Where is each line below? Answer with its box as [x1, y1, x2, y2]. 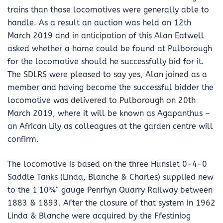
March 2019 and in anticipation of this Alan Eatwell [7, 30, 204, 40]
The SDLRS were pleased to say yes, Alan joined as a [7, 69, 207, 79]
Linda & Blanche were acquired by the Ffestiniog [7, 211, 191, 221]
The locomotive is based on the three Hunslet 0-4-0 [7, 159, 207, 169]
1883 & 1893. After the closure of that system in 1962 [7, 198, 216, 208]
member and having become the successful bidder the [7, 82, 214, 92]
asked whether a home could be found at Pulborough [7, 43, 212, 53]
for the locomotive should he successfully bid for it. [7, 56, 204, 66]
